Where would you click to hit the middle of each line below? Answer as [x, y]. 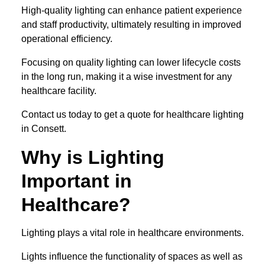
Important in [77, 181]
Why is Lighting [93, 158]
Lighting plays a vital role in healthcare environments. [132, 233]
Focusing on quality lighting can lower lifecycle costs [131, 63]
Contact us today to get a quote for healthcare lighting [132, 115]
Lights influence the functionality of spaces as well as [132, 257]
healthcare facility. [59, 91]
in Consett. [44, 129]
